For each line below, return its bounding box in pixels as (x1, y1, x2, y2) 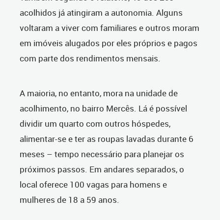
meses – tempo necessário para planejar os (20, 148, 184, 160)
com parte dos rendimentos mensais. (20, 53, 163, 64)
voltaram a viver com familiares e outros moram (20, 22, 199, 34)
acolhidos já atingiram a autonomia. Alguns (20, 7, 183, 19)
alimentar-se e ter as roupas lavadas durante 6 (20, 133, 193, 145)
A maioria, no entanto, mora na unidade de (20, 87, 178, 99)
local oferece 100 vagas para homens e (20, 179, 167, 191)
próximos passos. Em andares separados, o (20, 164, 184, 175)
